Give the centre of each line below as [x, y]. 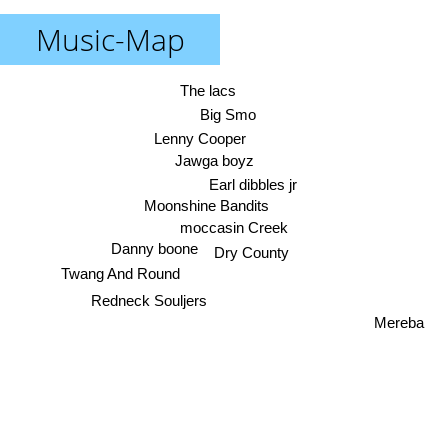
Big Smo [227, 114]
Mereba [399, 322]
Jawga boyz [214, 161]
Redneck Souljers [149, 300]
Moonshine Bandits [206, 206]
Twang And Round [121, 274]
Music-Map [110, 39]
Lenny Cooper [199, 139]
